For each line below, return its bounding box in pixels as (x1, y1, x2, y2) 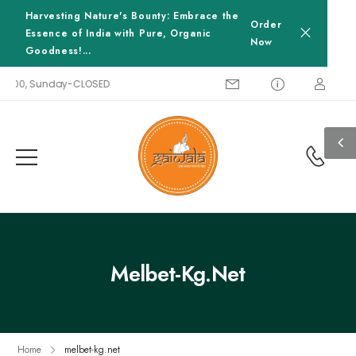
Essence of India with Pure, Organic (25, 26, 211, 41)
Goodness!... (25, 44, 91, 58)
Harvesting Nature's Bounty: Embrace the (25, 9, 239, 23)
